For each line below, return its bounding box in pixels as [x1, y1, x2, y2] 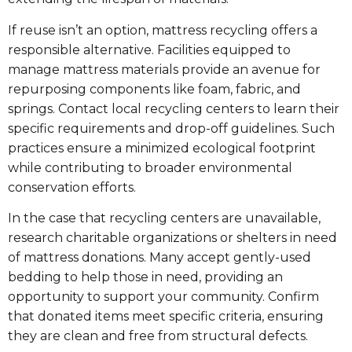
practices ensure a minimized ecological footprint [8, 140, 316, 156]
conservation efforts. [8, 179, 136, 195]
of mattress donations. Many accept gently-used [8, 250, 311, 266]
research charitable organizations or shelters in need [8, 230, 337, 246]
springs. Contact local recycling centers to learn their [8, 101, 339, 116]
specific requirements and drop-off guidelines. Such [8, 120, 335, 136]
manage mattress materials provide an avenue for [8, 61, 321, 77]
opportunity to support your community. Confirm [8, 289, 319, 305]
